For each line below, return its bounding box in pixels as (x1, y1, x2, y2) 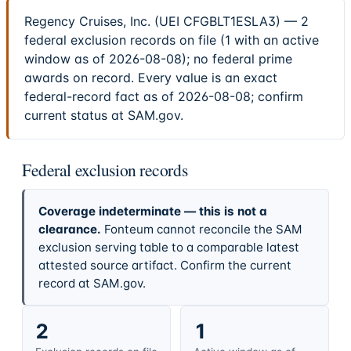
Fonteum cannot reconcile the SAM (103, 221, 302, 237)
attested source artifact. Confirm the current (38, 257, 291, 273)
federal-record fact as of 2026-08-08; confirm (24, 89, 303, 105)
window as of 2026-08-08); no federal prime (24, 51, 292, 67)
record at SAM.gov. (38, 275, 146, 291)
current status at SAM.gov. (24, 107, 183, 124)
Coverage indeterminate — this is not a (38, 203, 267, 219)
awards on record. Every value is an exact (24, 70, 277, 86)
